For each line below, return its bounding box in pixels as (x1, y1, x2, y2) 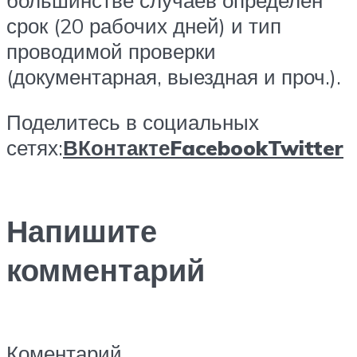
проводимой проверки (6, 37, 216, 64)
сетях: (6, 135, 63, 161)
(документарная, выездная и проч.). (6, 63, 341, 89)
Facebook (170, 135, 268, 161)
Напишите (6, 211, 157, 251)
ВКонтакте (63, 135, 170, 161)
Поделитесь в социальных (6, 109, 259, 135)
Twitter (268, 135, 343, 161)
